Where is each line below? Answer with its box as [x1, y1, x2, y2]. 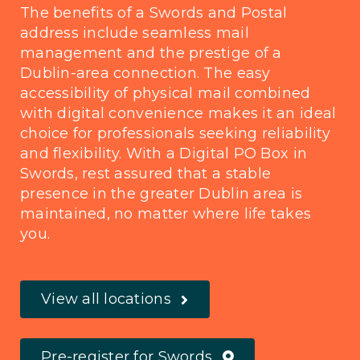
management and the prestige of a [19, 44, 282, 63]
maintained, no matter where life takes [19, 205, 312, 223]
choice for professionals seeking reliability [19, 125, 330, 143]
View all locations [40, 290, 171, 309]
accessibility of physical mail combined [19, 84, 311, 103]
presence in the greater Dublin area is [19, 185, 303, 203]
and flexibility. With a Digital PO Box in [19, 145, 308, 163]
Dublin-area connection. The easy [19, 64, 271, 83]
